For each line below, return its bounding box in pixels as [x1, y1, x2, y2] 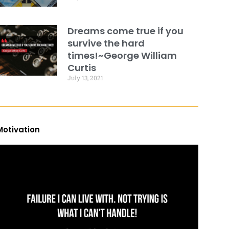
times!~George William [67, 49, 177, 62]
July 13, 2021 [67, 73, 103, 82]
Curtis [67, 61, 96, 74]
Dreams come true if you [67, 24, 184, 37]
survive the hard [67, 36, 145, 50]
